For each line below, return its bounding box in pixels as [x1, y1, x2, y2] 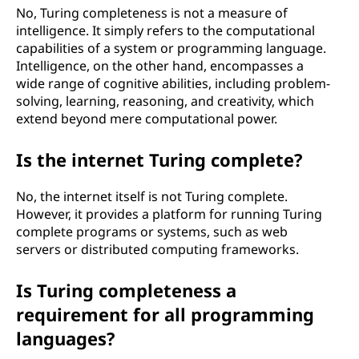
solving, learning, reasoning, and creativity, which [16, 92, 314, 110]
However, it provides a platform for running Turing [16, 205, 322, 223]
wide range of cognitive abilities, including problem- [16, 75, 330, 92]
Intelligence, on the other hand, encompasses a [16, 57, 304, 75]
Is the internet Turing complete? [16, 147, 303, 171]
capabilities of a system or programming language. [16, 39, 326, 57]
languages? [16, 326, 115, 350]
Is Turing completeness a [16, 278, 236, 302]
